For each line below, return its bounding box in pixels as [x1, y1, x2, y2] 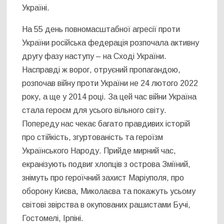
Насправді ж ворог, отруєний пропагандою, [22, 65, 181, 74]
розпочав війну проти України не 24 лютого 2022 [22, 79, 198, 88]
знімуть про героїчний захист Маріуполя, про [22, 173, 184, 182]
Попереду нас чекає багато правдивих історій [22, 119, 190, 128]
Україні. [22, 3, 50, 12]
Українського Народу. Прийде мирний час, [22, 146, 178, 155]
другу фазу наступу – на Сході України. [22, 52, 167, 61]
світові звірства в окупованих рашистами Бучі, [22, 200, 191, 209]
